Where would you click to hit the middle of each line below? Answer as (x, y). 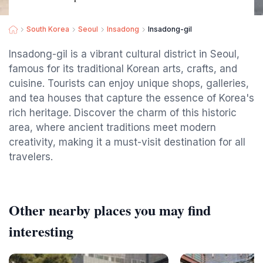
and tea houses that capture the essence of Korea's (131, 98)
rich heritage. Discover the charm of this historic (123, 113)
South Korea (48, 29)
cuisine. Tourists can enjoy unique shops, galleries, (129, 83)
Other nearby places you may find (110, 210)
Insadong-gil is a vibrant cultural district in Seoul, (124, 54)
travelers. (31, 157)
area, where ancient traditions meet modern (112, 127)
